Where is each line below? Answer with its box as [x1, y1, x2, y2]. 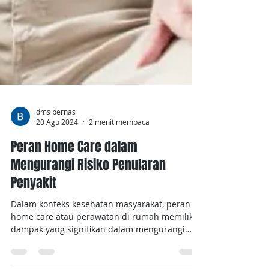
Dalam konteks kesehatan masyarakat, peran [11, 246, 190, 258]
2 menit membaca [89, 165, 150, 175]
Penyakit [11, 221, 56, 240]
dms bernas [36, 154, 76, 165]
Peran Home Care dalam [11, 185, 138, 204]
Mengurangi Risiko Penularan [11, 203, 166, 222]
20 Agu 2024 [36, 165, 78, 175]
